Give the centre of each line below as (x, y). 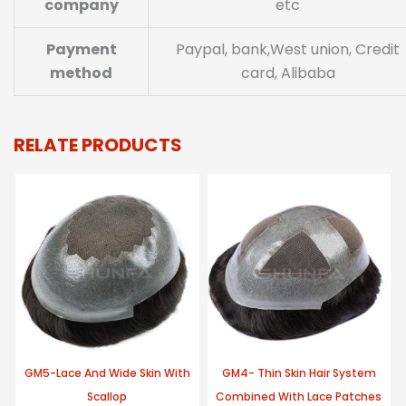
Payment (81, 49)
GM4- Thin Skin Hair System (299, 373)
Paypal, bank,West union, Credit (288, 49)
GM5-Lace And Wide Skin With (107, 373)
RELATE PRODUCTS (98, 145)
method (81, 72)
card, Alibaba (288, 72)
